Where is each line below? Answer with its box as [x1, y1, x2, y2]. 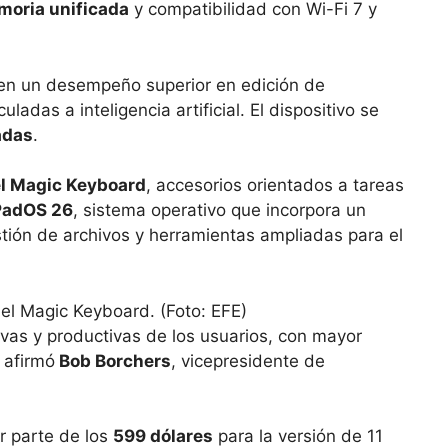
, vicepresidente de [171, 350, 325, 371]
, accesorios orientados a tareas [146, 175, 404, 196]
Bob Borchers [55, 350, 171, 371]
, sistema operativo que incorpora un [73, 200, 366, 221]
